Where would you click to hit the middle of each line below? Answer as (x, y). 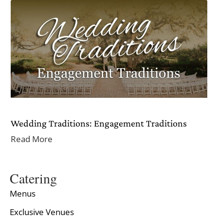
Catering (33, 178)
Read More (32, 139)
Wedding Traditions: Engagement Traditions (99, 123)
